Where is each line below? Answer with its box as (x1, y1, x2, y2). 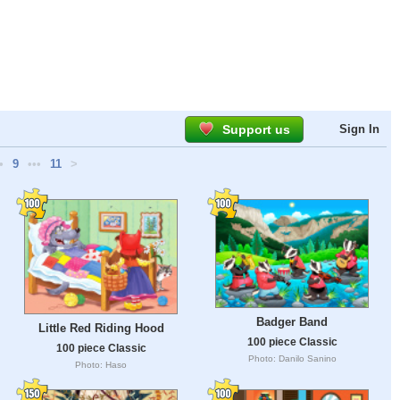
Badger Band (256, 315, 328, 329)
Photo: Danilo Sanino (247, 354, 337, 364)
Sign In (339, 122, 379, 136)
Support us (222, 122, 290, 137)
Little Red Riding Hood (37, 321, 164, 335)
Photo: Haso (75, 359, 127, 370)
